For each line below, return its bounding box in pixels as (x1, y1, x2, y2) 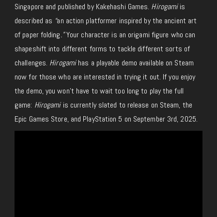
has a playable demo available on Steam (76, 58, 194, 68)
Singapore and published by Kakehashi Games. (15, 1, 152, 12)
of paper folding (15, 30, 61, 40)
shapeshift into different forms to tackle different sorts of (15, 44, 190, 54)
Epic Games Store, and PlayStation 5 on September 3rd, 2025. (15, 114, 198, 124)
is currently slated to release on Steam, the (61, 100, 192, 110)
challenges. (15, 58, 50, 68)
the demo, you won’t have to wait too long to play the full (15, 86, 184, 96)
